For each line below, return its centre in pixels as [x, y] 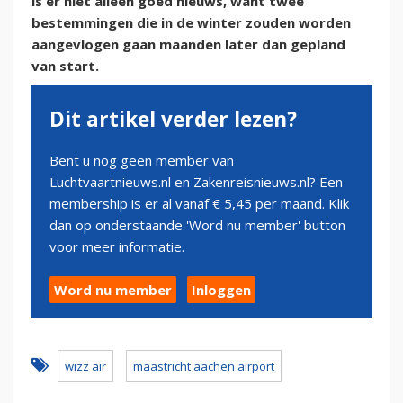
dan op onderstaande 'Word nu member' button [197, 225]
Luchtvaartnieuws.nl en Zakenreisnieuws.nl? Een [196, 182]
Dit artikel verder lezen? [173, 120]
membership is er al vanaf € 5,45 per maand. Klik [199, 204]
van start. [65, 66]
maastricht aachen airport [204, 367]
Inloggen [221, 290]
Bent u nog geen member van [142, 161]
